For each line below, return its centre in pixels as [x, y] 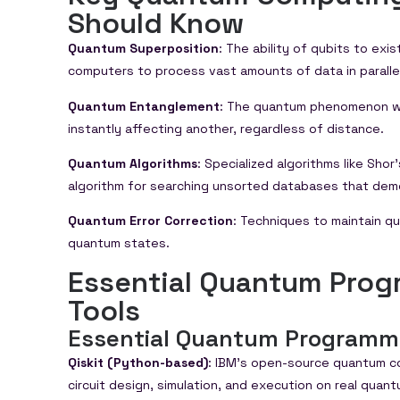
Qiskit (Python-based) [138, 362]
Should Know [156, 24]
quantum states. [119, 243]
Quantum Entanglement [144, 106]
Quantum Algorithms [133, 163]
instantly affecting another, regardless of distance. [226, 128]
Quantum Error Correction [150, 221]
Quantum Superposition [143, 49]
